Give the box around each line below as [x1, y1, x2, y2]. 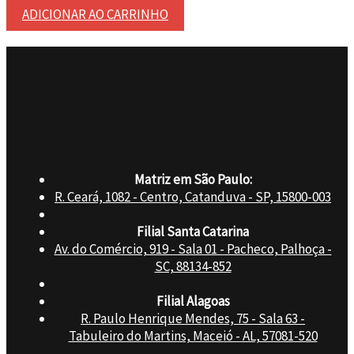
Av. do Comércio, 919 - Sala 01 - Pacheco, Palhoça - [54, 239, 332, 258]
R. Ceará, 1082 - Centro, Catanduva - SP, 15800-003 [55, 187, 331, 205]
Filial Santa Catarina [137, 222, 249, 240]
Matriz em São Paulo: [134, 170, 252, 188]
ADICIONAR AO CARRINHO [22, 6, 168, 24]
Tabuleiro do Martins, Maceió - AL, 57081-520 [68, 326, 318, 345]
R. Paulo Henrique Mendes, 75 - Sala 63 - [81, 309, 305, 327]
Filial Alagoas [156, 292, 230, 310]
